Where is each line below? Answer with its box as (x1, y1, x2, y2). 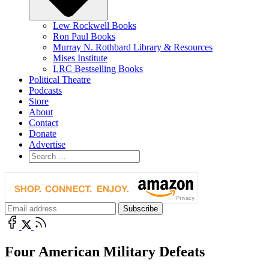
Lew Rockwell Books (53, 20, 136, 31)
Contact (29, 117, 58, 128)
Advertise (29, 139, 65, 150)
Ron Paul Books (53, 31, 115, 41)
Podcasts (29, 85, 62, 95)
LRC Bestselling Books (53, 63, 143, 74)
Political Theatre (29, 74, 91, 85)
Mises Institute (53, 52, 107, 63)
